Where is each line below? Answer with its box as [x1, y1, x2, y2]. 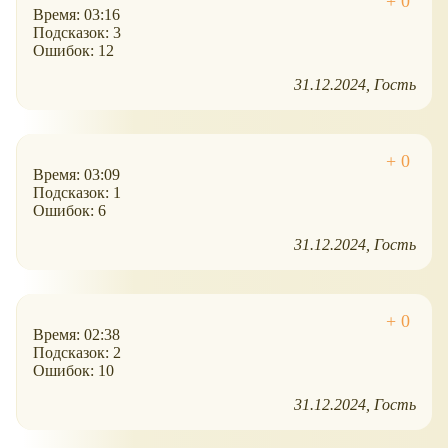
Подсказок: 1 [33, 184, 121, 202]
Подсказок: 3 [33, 24, 121, 42]
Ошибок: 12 [33, 42, 114, 60]
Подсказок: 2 [33, 344, 121, 362]
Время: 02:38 [33, 326, 120, 344]
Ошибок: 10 [33, 362, 114, 380]
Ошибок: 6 [33, 202, 106, 220]
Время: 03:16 [33, 6, 120, 24]
